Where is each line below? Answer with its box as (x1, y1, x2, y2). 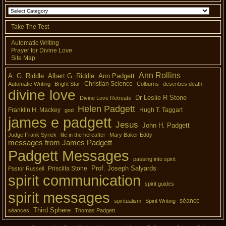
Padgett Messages (8, 147, 130, 164)
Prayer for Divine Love (11, 47, 73, 54)
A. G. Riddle (8, 72, 44, 80)
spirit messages (8, 189, 110, 206)
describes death (163, 81, 203, 87)
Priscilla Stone (48, 165, 88, 173)
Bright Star (54, 81, 81, 87)
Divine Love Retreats (80, 95, 132, 101)
